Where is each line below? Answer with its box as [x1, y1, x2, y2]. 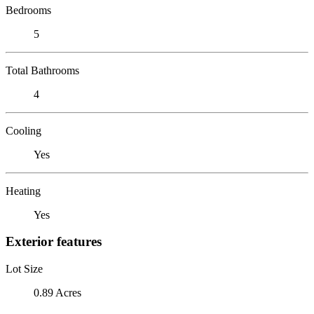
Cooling [6, 124, 41, 137]
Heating [6, 184, 41, 197]
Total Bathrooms [6, 64, 79, 76]
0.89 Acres [34, 286, 81, 299]
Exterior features [6, 234, 102, 250]
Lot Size [6, 262, 43, 275]
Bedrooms [6, 4, 51, 16]
